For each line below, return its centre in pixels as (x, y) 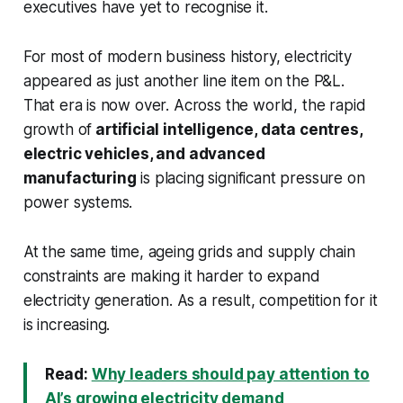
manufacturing (80, 179)
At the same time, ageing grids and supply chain (189, 252)
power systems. (78, 203)
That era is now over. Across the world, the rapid (194, 106)
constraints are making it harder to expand (171, 277)
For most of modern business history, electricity (187, 57)
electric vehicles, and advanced (144, 154)
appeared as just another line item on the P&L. (184, 81)
